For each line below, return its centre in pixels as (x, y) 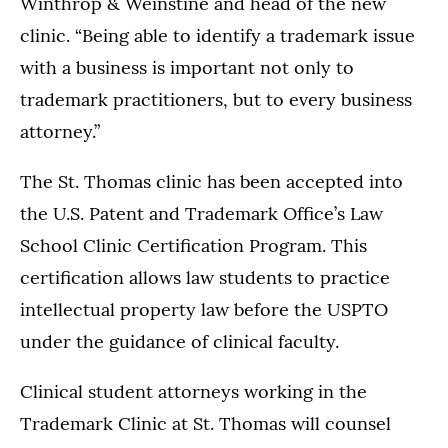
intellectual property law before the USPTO (204, 310)
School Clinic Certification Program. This (193, 246)
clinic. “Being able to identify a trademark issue (217, 36)
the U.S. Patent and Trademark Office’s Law (201, 214)
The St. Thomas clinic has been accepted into (211, 182)
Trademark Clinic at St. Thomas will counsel (205, 424)
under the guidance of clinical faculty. (179, 342)
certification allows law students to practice (205, 278)
